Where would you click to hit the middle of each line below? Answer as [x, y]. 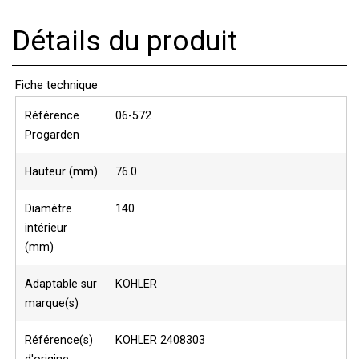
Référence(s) [59, 340]
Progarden [52, 135]
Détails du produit [125, 41]
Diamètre [49, 209]
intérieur [46, 228]
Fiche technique [57, 85]
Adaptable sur [61, 284]
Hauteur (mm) [62, 172]
